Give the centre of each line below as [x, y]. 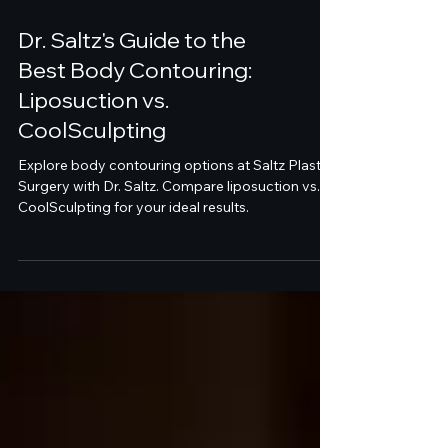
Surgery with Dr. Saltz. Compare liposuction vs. [169, 258]
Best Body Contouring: [135, 142]
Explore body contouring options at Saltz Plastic [175, 237]
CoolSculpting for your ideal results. [133, 279]
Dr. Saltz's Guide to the [132, 112]
